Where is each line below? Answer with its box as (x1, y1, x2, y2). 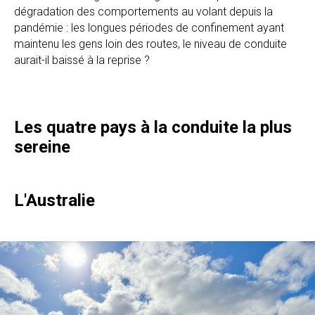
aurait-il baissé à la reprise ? (14, 53, 150, 67)
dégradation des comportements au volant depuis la (14, 4, 273, 18)
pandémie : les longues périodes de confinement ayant (14, 20, 284, 34)
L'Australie (14, 190, 95, 210)
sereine (14, 136, 70, 157)
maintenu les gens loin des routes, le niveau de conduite (14, 37, 287, 51)
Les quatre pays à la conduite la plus (14, 117, 292, 137)
